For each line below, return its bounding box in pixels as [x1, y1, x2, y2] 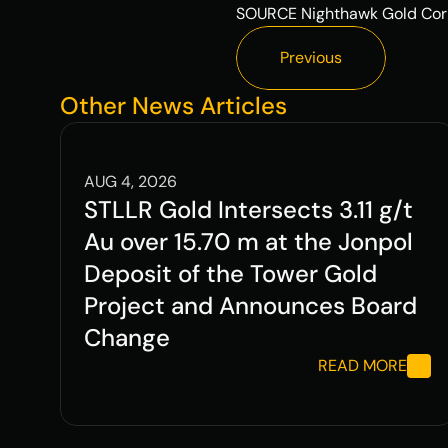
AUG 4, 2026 [84, 171, 178, 192]
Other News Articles [60, 90, 287, 121]
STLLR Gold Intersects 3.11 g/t [84, 194, 414, 225]
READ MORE [317, 355, 407, 376]
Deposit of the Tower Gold [84, 258, 378, 289]
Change [84, 322, 171, 353]
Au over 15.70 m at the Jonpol [84, 226, 414, 257]
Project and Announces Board [84, 290, 418, 321]
